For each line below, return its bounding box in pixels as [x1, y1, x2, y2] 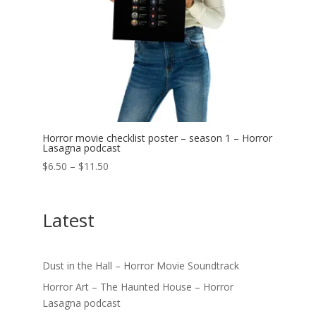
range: [107, 175, 136, 189]
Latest [42, 207, 95, 233]
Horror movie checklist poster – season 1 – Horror [42, 131, 272, 145]
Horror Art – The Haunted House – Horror [42, 280, 233, 294]
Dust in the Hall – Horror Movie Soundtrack [42, 259, 239, 273]
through [107, 207, 144, 221]
